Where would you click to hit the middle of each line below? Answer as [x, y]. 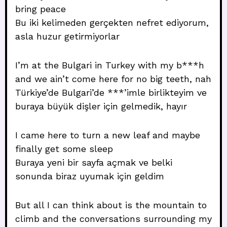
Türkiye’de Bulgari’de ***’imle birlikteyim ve [111, 92]
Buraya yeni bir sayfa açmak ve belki [94, 162]
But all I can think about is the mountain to [111, 205]
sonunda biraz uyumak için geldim [90, 176]
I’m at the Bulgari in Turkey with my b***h [110, 65]
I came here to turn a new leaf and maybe [108, 135]
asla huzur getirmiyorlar [67, 36]
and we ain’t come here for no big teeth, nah [113, 79]
